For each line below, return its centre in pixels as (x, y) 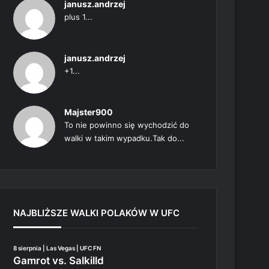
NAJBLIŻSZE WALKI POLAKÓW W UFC (97, 213)
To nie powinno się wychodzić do (127, 125)
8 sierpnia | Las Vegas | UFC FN (57, 248)
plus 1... (79, 17)
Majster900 (89, 112)
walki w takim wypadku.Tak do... (125, 138)
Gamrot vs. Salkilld (59, 261)
